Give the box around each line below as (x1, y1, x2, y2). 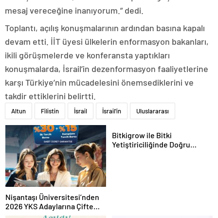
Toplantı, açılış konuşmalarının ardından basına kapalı (5, 22, 205, 33)
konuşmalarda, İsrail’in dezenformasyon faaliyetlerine (5, 63, 208, 74)
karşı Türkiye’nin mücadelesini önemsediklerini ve (5, 77, 194, 88)
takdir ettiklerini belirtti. (5, 91, 96, 101)
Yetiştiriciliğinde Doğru (112, 140, 190, 149)
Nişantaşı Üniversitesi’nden (5, 192, 99, 202)
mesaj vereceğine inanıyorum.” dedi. (5, 5, 144, 16)
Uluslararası (136, 107, 169, 115)
